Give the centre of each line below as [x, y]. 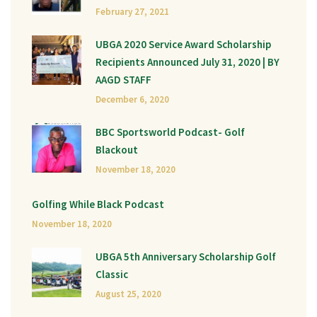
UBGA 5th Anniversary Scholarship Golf [186, 257]
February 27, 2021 [132, 12]
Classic [112, 274]
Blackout [117, 150]
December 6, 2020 [132, 99]
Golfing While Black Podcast [98, 204]
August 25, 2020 [128, 294]
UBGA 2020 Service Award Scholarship [183, 44]
